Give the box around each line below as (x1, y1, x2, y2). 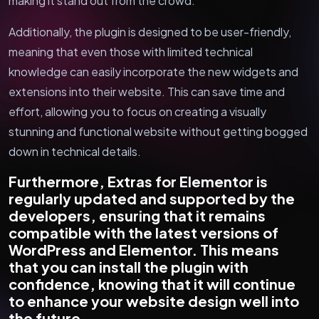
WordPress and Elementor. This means (9, 240, 279, 258)
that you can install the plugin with (9, 257, 249, 276)
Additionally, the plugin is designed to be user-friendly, (9, 23, 291, 39)
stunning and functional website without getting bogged (9, 123, 308, 139)
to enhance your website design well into (9, 291, 299, 310)
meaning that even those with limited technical (9, 43, 253, 59)
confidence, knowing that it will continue (9, 274, 296, 293)
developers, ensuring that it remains (9, 206, 266, 224)
